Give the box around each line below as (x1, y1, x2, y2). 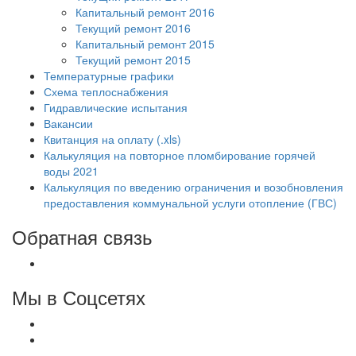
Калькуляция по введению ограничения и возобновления (44, 178, 343, 195)
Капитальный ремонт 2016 (75, 3, 215, 20)
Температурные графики (44, 67, 174, 83)
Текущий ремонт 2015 (75, 51, 191, 68)
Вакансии (44, 114, 93, 131)
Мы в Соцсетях (12, 282, 145, 311)
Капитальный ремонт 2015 (75, 35, 215, 52)
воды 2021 (44, 162, 99, 179)
